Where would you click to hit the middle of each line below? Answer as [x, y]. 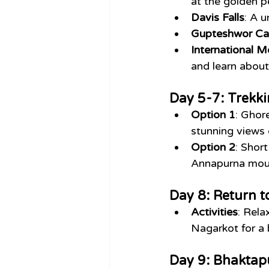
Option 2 [213, 147]
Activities [214, 212]
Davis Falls [218, 18]
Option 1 [213, 115]
